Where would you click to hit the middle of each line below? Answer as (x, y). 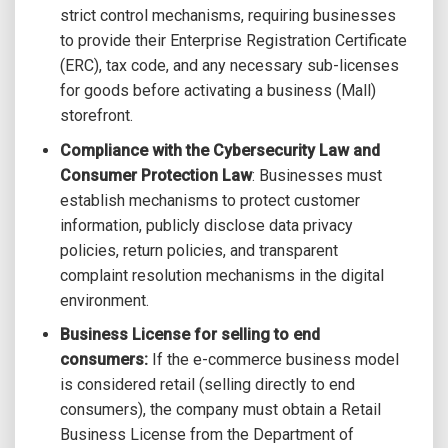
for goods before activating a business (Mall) (217, 91)
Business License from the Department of (206, 435)
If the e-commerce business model (273, 360)
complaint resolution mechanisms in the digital (221, 275)
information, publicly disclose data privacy (206, 225)
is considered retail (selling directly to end (207, 385)
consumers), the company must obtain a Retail (220, 410)
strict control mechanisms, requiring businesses (227, 16)
